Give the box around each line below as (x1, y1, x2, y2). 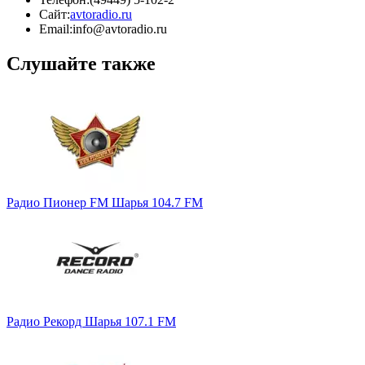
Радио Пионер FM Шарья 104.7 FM (7, 195, 203, 209)
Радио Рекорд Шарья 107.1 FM (7, 314, 176, 328)
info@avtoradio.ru (73, 21, 167, 36)
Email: (39, 21, 73, 36)
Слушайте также (7, 52, 156, 74)
